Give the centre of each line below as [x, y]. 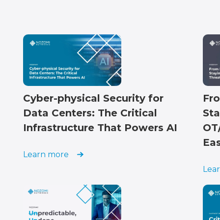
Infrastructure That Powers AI [100, 127]
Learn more [46, 154]
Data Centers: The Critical [90, 113]
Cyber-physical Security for [93, 98]
